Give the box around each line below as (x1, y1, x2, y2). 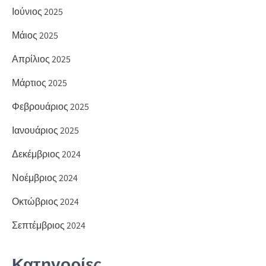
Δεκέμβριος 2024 (12, 147, 81, 160)
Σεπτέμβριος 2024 (12, 218, 85, 232)
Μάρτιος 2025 (12, 76, 67, 89)
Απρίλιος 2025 (12, 52, 71, 65)
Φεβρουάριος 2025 (12, 100, 89, 113)
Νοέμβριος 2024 (12, 171, 78, 184)
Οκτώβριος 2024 (12, 195, 79, 208)
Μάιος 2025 (12, 28, 58, 42)
